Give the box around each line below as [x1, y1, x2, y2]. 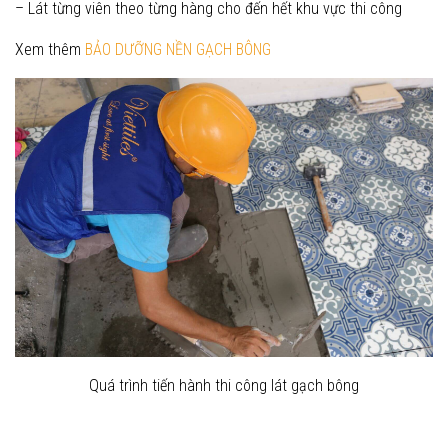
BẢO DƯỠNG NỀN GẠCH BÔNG [85, 39, 271, 59]
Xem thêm [15, 39, 85, 59]
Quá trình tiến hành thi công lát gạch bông [89, 375, 359, 395]
